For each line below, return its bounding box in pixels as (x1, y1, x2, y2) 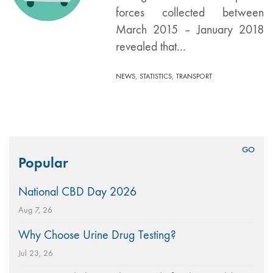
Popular (18, 154, 68, 171)
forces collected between (116, 5, 264, 19)
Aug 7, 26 (18, 205, 52, 215)
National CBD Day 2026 (18, 185, 136, 199)
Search (9, 137, 41, 151)
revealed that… (116, 40, 186, 54)
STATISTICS (140, 72, 172, 80)
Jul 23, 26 (18, 248, 53, 258)
